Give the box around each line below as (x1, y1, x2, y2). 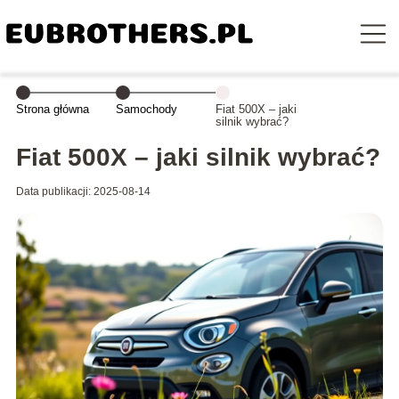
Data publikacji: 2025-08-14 (15, 185, 151, 198)
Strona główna (15, 102, 89, 116)
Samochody (115, 102, 177, 116)
